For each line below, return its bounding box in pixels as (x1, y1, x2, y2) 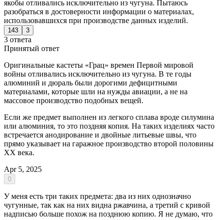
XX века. (4, 148, 34, 157)
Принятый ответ (4, 44, 59, 53)
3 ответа (4, 35, 31, 44)
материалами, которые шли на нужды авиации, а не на (4, 87, 188, 96)
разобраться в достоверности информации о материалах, (4, 7, 194, 16)
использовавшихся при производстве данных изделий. (4, 16, 188, 25)
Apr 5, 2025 (4, 165, 42, 173)
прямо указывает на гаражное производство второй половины (4, 139, 214, 148)
